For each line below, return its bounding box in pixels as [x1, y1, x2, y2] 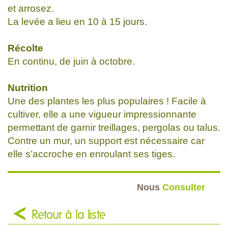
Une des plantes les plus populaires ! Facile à [8, 95, 206, 106]
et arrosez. [8, 3, 54, 14]
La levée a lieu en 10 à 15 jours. [8, 16, 147, 27]
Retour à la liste [32, 209, 106, 221]
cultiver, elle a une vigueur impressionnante [8, 108, 196, 120]
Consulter [162, 181, 205, 192]
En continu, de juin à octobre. [8, 55, 135, 67]
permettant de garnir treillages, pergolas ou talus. [8, 122, 220, 133]
